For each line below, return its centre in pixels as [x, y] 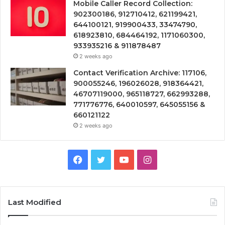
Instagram [172, 159]
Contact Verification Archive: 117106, [140, 73]
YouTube [146, 159]
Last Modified [35, 202]
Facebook [103, 159]
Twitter [120, 159]
